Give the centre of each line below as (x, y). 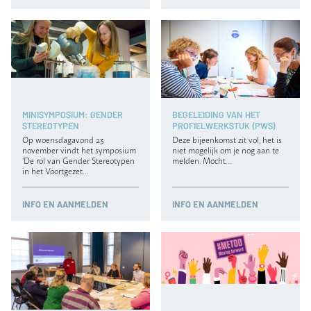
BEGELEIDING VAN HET (216, 115)
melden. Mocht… (202, 160)
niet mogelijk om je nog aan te (226, 149)
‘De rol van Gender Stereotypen (78, 160)
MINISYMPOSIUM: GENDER (73, 115)
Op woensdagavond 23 (63, 139)
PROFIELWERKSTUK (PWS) (224, 126)
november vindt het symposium (79, 149)
